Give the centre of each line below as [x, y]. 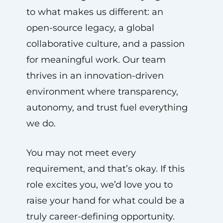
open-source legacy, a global [90, 28]
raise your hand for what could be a [105, 201]
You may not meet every [81, 153]
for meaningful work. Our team [96, 60]
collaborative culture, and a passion [105, 44]
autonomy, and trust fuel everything [107, 108]
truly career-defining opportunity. [100, 217]
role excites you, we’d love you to [99, 185]
